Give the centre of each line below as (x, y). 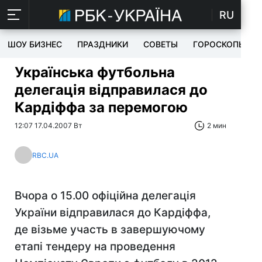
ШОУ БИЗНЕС (35, 44)
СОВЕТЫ (161, 44)
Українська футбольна (95, 72)
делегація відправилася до (111, 90)
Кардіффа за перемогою (101, 107)
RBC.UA (45, 155)
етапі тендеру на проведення (95, 247)
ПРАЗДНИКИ (103, 44)
